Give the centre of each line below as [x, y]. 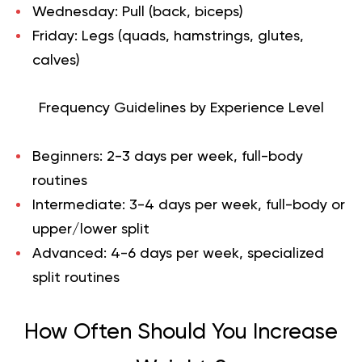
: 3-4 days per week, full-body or [234, 205]
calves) [56, 60]
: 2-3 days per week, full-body [201, 156]
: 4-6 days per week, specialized [214, 253]
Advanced [68, 253]
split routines [76, 278]
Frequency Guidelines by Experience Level [181, 108]
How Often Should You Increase [181, 332]
